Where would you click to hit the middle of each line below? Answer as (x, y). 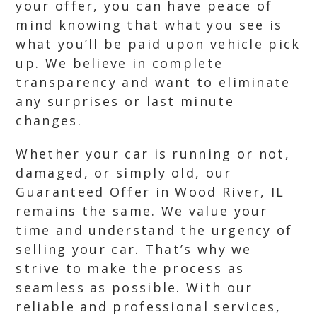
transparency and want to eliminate (153, 82)
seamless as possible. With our (134, 287)
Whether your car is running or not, (153, 154)
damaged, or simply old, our (124, 173)
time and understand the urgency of (154, 230)
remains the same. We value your (142, 211)
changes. (49, 120)
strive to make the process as (130, 268)
